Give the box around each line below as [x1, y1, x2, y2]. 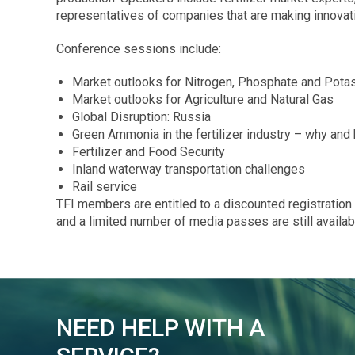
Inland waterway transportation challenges [72, 161, 305, 177]
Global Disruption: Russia [72, 109, 211, 124]
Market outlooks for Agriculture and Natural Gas [72, 91, 334, 107]
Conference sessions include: [56, 40, 221, 56]
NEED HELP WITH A [56, 313, 265, 342]
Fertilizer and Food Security [72, 143, 225, 159]
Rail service [72, 178, 137, 194]
